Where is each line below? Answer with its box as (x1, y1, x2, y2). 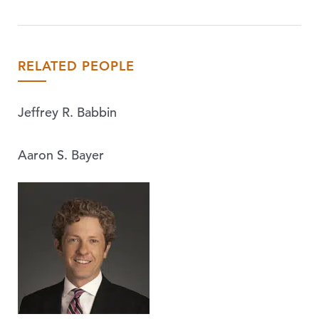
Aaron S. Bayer (18, 147, 104, 163)
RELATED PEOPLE (18, 58, 135, 74)
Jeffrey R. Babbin (18, 104, 117, 120)
